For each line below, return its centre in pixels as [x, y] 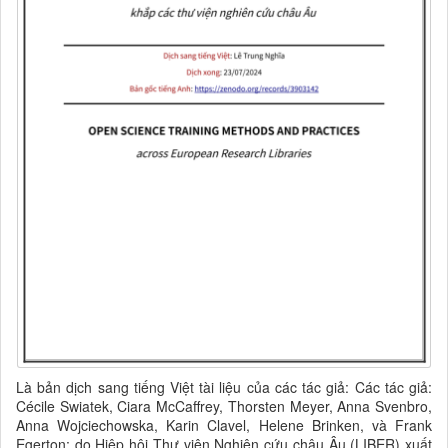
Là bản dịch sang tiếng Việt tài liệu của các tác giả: [185, 387]
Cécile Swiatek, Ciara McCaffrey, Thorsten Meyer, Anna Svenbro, [224, 406]
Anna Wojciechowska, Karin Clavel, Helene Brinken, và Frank [224, 425]
